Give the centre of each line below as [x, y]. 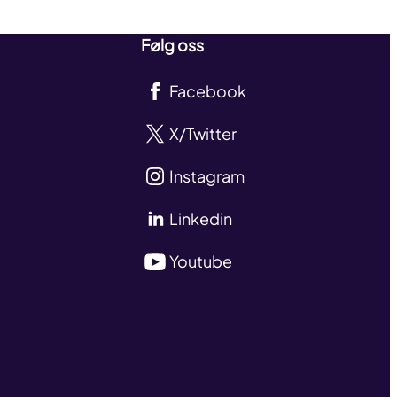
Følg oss [173, 44]
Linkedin [201, 218]
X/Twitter [203, 133]
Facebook [208, 90]
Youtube [201, 261]
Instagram [207, 175]
